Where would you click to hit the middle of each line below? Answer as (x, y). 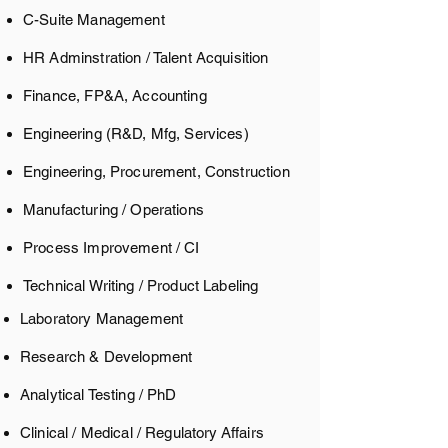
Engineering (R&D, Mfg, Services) (136, 133)
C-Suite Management (94, 19)
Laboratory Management (102, 318)
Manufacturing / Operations (113, 209)
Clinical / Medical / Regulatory (119, 432)
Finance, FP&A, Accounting (115, 95)
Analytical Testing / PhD (98, 394)
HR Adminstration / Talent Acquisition (146, 57)
